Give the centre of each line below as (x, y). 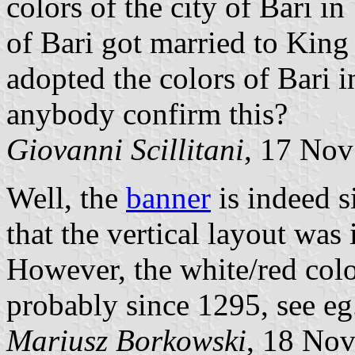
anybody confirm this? (147, 113)
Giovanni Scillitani (125, 149)
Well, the (66, 197)
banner (168, 197)
